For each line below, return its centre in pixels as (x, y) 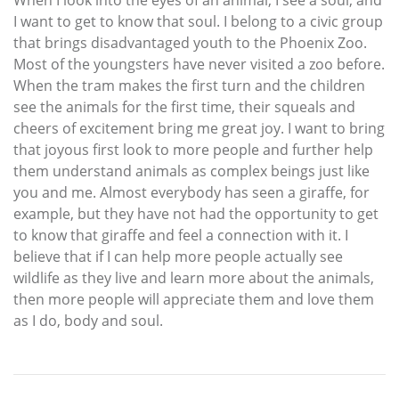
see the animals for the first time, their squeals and (184, 107)
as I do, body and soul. (88, 321)
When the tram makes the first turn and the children (189, 86)
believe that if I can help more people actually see (178, 257)
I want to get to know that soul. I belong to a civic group (198, 22)
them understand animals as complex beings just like (191, 171)
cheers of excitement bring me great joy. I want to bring (199, 129)
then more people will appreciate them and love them (194, 300)
